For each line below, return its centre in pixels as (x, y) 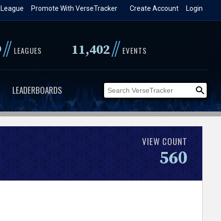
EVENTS (134, 50)
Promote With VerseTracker (74, 8)
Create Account (154, 8)
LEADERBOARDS (37, 90)
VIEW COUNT (165, 141)
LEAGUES (28, 50)
